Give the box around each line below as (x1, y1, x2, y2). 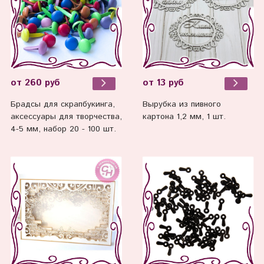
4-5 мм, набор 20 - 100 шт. (10, 123, 116, 136)
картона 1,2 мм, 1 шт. (142, 111, 226, 123)
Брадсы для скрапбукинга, (10, 98, 115, 111)
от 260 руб (10, 77, 60, 90)
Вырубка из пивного (142, 98, 221, 111)
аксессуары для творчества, (10, 111, 122, 123)
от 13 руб (142, 77, 184, 90)
